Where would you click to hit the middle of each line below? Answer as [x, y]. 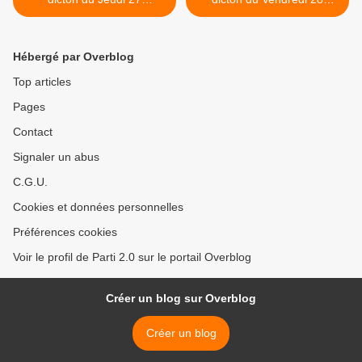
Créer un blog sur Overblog [181, 298]
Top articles [42, 81]
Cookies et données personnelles [98, 206]
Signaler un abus [56, 156]
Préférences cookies [65, 232]
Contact [33, 131]
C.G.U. [30, 181]
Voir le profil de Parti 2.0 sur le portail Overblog [132, 257]
